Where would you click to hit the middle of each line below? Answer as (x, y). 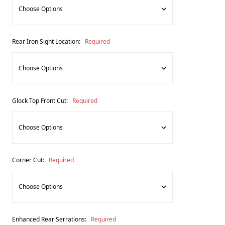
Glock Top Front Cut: (41, 100)
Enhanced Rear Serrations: (50, 219)
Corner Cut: (29, 160)
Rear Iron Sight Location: (47, 41)
